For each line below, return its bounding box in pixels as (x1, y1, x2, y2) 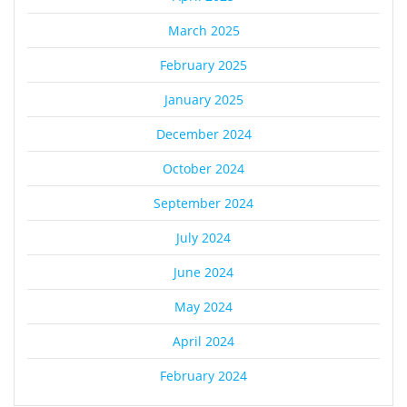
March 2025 (167, 22, 240, 40)
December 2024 (155, 125, 252, 144)
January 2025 (164, 91, 243, 109)
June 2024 (174, 263, 233, 282)
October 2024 (163, 160, 244, 178)
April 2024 (173, 333, 234, 351)
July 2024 (176, 229, 231, 247)
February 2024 (160, 367, 247, 385)
